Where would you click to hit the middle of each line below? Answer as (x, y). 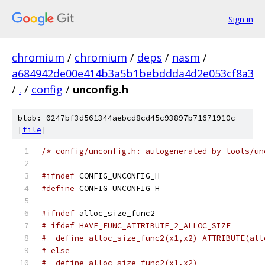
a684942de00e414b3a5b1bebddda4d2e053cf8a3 (133, 73)
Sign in (241, 19)
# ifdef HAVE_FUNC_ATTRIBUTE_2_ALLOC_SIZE (136, 226)
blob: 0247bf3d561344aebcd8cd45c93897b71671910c (127, 118)
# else (56, 251)
